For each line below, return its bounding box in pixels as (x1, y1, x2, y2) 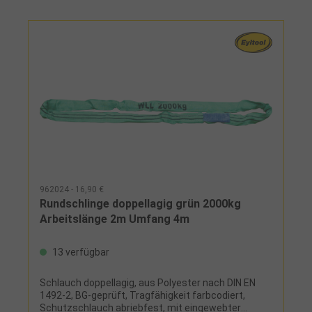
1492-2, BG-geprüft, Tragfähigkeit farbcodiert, (40, 290, 245, 302)
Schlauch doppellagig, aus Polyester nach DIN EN (40, 277, 256, 289)
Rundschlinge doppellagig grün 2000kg (40, 197, 241, 211)
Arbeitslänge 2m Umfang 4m (40, 212, 189, 226)
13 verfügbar (50, 247, 109, 258)
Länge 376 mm (40, 6, 106, 18)
